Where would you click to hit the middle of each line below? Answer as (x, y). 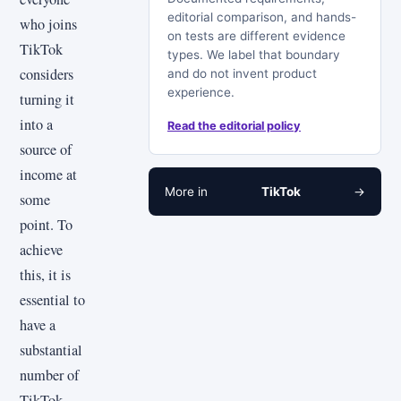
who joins (48, 24)
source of (46, 149)
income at (48, 174)
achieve (41, 249)
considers (47, 74)
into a (36, 124)
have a (38, 324)
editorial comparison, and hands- (262, 17)
